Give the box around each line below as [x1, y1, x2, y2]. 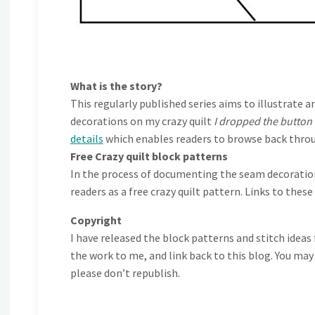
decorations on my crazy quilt [70, 114, 214, 129]
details [70, 131, 103, 146]
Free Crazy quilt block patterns [70, 149, 228, 164]
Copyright [70, 213, 122, 228]
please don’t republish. [70, 266, 180, 281]
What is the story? [70, 79, 162, 94]
